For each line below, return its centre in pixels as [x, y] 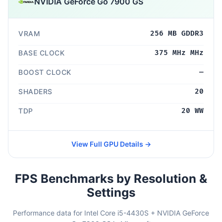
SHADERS [35, 91]
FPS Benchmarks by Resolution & [111, 178]
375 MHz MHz [179, 53]
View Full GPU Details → [111, 144]
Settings [111, 192]
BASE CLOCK [41, 53]
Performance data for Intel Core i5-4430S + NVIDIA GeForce [111, 213]
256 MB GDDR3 [177, 33]
